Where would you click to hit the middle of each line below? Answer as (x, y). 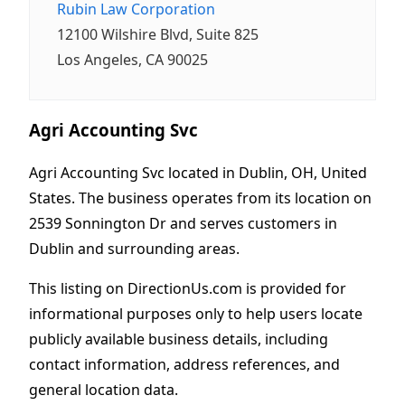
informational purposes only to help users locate (196, 313)
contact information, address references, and (184, 364)
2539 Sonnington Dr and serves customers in (183, 223)
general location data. (104, 389)
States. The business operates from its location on (200, 198)
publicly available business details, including (179, 339)
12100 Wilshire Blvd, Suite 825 (158, 35)
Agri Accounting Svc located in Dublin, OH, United (198, 172)
